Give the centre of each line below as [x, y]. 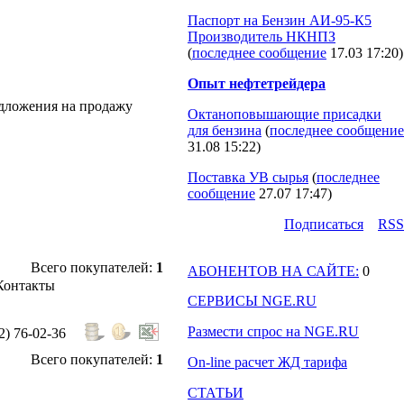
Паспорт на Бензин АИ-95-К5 [280, 20]
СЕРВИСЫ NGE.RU [252, 301]
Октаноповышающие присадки [285, 114]
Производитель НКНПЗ [262, 37]
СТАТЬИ [216, 393]
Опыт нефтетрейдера [257, 83]
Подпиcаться [324, 224]
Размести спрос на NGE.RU [273, 331]
